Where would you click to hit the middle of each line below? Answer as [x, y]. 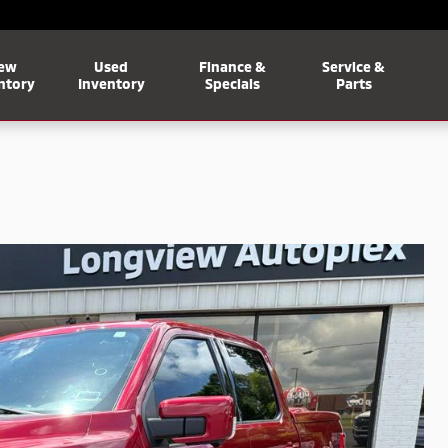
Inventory [111, 83]
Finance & [233, 66]
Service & [354, 66]
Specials [233, 83]
